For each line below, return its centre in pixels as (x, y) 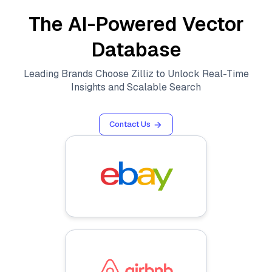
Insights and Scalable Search (136, 87)
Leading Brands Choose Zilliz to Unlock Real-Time (136, 74)
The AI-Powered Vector (136, 24)
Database (136, 49)
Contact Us (130, 124)
